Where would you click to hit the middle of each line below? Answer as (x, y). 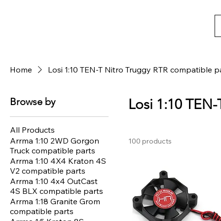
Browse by (33, 101)
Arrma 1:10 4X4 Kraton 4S (58, 161)
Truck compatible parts (53, 150)
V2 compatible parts (48, 170)
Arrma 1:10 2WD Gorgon (55, 140)
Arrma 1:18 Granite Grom (55, 201)
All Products (32, 129)
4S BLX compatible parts (56, 191)
